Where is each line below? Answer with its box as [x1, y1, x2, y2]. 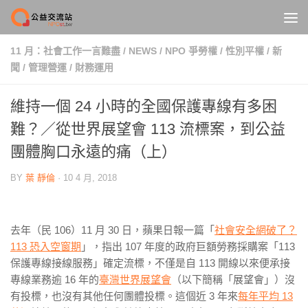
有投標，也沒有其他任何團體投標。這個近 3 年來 [10, 290, 238, 302]
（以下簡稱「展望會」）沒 [171, 274, 295, 285]
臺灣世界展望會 [99, 274, 171, 285]
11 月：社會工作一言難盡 [10, 45, 120, 56]
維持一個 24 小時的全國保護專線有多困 [10, 98, 277, 115]
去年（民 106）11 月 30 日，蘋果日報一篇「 [10, 224, 214, 236]
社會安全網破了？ [214, 224, 297, 236]
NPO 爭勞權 [165, 45, 217, 56]
